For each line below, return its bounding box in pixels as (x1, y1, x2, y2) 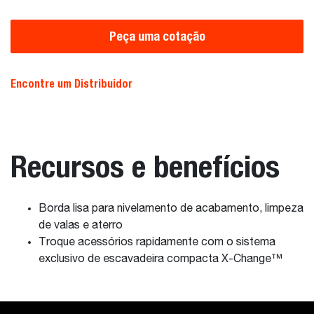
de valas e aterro (39, 220, 125, 231)
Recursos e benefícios (11, 148, 280, 184)
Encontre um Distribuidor (11, 77, 132, 90)
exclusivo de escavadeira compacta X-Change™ (39, 254, 285, 265)
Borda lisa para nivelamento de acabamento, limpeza (39, 203, 303, 214)
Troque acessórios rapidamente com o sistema (39, 237, 275, 248)
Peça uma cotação (109, 29, 205, 43)
